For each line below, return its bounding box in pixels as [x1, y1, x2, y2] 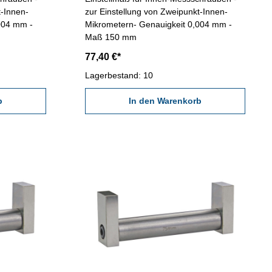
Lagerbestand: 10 [84, 70, 153, 81]
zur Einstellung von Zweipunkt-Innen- [84, 7, 228, 17]
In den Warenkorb [128, 96, 202, 106]
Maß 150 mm [84, 32, 137, 42]
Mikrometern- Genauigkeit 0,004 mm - [84, 19, 232, 30]
